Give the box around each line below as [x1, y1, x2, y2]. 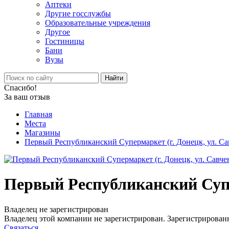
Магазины [25, 128, 60, 137]
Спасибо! [4, 83, 37, 92]
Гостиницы [45, 37, 84, 45]
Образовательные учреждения [45, 18, 150, 27]
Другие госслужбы [45, 9, 111, 18]
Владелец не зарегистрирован [4, 204, 108, 214]
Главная [25, 110, 52, 119]
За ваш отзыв [4, 93, 50, 101]
